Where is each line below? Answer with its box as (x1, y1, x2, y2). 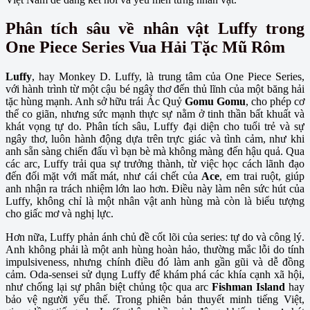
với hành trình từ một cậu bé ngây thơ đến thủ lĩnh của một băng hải (6, 83, 304, 95)
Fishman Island (212, 281, 285, 293)
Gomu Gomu (184, 95, 246, 108)
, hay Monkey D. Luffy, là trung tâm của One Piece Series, (32, 71, 304, 83)
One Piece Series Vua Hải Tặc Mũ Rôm (6, 38, 285, 57)
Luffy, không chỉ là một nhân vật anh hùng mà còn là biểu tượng (6, 195, 304, 208)
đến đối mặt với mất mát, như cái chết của (6, 170, 202, 183)
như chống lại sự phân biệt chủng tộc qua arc (6, 281, 212, 293)
